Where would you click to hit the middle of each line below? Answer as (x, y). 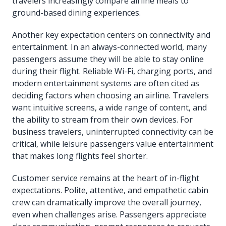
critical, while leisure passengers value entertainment (113, 144)
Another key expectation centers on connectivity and (111, 35)
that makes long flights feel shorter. (80, 156)
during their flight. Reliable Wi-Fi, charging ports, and (112, 71)
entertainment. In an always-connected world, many (109, 47)
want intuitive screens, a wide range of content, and (109, 108)
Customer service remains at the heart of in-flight (106, 178)
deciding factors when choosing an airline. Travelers (110, 96)
